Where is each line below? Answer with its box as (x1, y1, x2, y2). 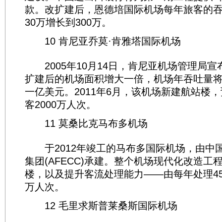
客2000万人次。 (25, 99, 96, 110)
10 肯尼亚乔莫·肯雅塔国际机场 (25, 36, 181, 47)
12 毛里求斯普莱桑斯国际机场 (25, 200, 177, 211)
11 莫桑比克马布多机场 (25, 118, 148, 129)
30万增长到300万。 (25, 17, 111, 28)
